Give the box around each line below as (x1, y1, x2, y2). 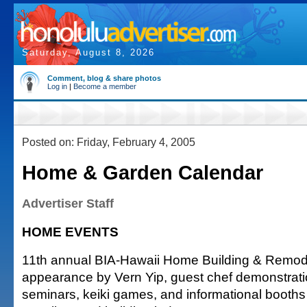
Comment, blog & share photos (47, 74, 161, 82)
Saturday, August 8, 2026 (22, 47, 155, 58)
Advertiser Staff (22, 197, 114, 210)
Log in (47, 82, 67, 90)
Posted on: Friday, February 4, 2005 (22, 136, 195, 148)
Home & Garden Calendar (22, 162, 263, 184)
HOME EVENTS (22, 224, 119, 239)
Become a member (73, 82, 136, 90)
